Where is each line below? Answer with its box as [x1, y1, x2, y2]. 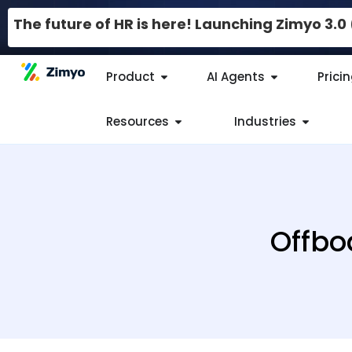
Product [105, 68, 155, 86]
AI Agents [207, 68, 266, 86]
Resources [105, 112, 169, 130]
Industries [233, 112, 296, 130]
